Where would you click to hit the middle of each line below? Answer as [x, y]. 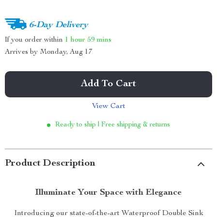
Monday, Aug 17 [66, 52]
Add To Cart [108, 84]
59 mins [99, 40]
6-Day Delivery [59, 25]
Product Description [50, 164]
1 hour [75, 40]
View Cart [108, 107]
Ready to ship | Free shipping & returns [113, 125]
